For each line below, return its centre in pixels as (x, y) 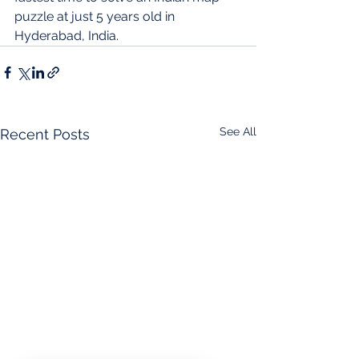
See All (238, 131)
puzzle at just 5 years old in (96, 16)
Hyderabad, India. (67, 35)
